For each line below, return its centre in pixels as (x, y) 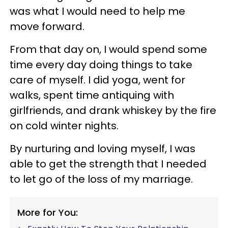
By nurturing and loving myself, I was (103, 148)
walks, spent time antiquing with (92, 95)
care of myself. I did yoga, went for (97, 80)
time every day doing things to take (101, 64)
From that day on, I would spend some (108, 49)
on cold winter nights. (64, 125)
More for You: (48, 212)
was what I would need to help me (97, 11)
